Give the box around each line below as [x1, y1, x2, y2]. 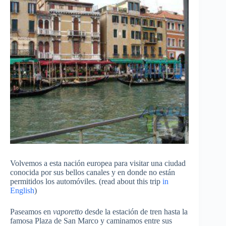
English [10, 186, 34, 195]
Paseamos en [10, 207, 53, 216]
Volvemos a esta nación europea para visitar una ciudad [10, 159, 186, 168]
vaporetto [53, 207, 83, 216]
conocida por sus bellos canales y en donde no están [10, 168, 175, 177]
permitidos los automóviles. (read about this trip [10, 177, 162, 186]
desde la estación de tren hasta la [83, 207, 188, 216]
